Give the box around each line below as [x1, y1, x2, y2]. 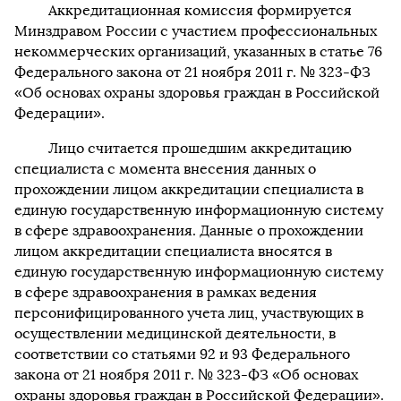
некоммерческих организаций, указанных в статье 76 [14, 43, 382, 60]
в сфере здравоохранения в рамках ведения [14, 284, 317, 301]
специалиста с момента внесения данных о [14, 160, 316, 177]
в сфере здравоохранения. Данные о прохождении [14, 222, 363, 239]
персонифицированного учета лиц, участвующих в [14, 304, 363, 321]
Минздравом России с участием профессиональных [14, 22, 377, 39]
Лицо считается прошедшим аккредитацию [47, 140, 352, 157]
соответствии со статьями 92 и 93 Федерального [14, 346, 350, 363]
